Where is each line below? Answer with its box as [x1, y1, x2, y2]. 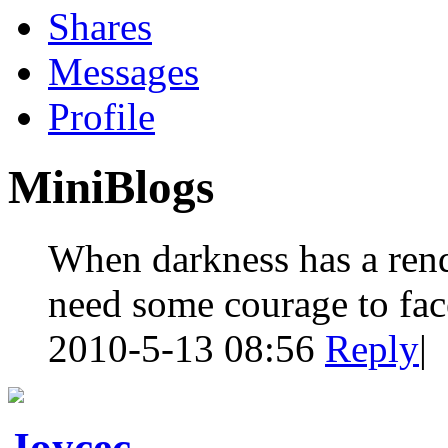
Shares [48, 4, 152, 48]
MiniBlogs [8, 161, 214, 214]
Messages [48, 49, 199, 93]
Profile [48, 94, 155, 138]
